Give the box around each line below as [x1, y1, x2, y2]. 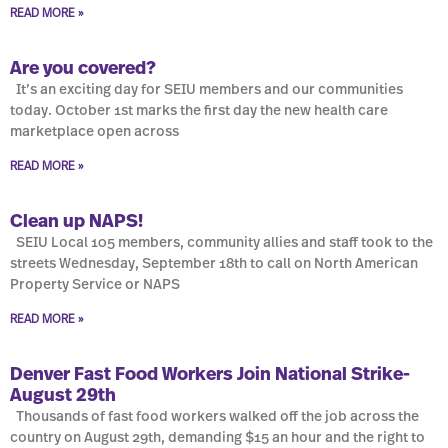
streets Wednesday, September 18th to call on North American [10, 257, 418, 272]
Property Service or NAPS [10, 278, 180, 293]
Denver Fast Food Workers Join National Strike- [10, 366, 410, 385]
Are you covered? [10, 60, 156, 79]
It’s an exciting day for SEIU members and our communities [10, 83, 403, 98]
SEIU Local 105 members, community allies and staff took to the [10, 236, 433, 251]
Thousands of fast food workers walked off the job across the [10, 410, 419, 425]
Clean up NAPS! [10, 213, 143, 232]
